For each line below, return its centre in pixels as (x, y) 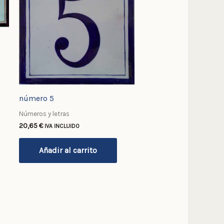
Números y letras (44, 113)
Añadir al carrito (68, 150)
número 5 (36, 98)
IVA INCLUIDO (62, 126)
